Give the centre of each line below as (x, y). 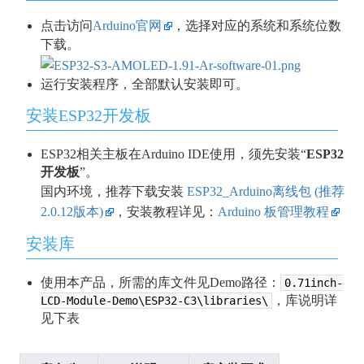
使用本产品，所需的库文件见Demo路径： (160, 282)
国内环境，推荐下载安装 (113, 191)
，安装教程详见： (165, 211)
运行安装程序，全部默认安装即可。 (144, 84)
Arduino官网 (127, 26)
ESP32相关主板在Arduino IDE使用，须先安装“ (173, 154)
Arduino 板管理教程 (273, 211)
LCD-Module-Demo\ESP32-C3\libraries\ (154, 300)
